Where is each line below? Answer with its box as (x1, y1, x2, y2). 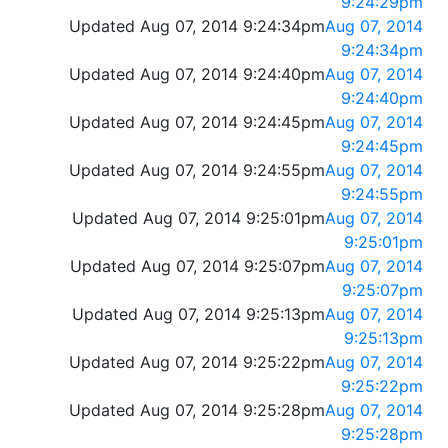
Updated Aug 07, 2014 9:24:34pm (69, 16, 325, 37)
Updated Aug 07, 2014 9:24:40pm (69, 64, 325, 85)
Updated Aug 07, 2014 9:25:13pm (72, 304, 325, 325)
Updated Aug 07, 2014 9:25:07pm (70, 256, 325, 277)
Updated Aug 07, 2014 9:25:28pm (69, 400, 325, 421)
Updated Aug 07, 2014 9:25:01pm (72, 208, 325, 229)
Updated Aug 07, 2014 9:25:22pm (69, 352, 325, 373)
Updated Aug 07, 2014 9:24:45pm (69, 112, 325, 133)
